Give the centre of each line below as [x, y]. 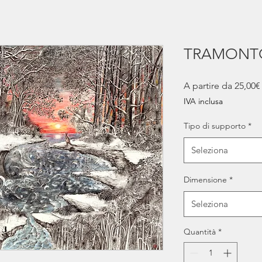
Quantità [200, 232]
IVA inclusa [203, 101]
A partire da [209, 86]
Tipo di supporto [215, 126]
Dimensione [205, 180]
